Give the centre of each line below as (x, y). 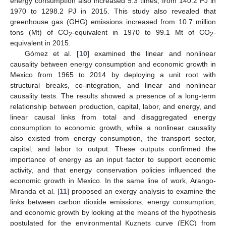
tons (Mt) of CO (40, 32)
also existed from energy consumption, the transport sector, (113, 138)
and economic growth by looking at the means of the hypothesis (113, 212)
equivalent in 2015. (40, 43)
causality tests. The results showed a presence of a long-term (113, 96)
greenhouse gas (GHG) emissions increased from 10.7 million (113, 21)
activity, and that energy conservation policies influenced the (113, 170)
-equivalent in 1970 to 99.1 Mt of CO (141, 32)
